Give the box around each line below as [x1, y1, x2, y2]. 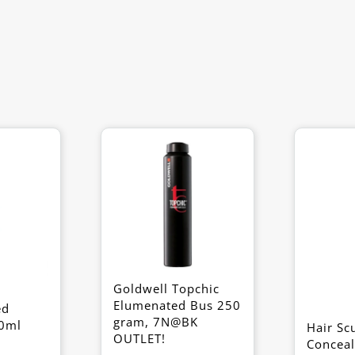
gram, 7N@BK [113, 314, 198, 330]
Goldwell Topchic [113, 281, 219, 296]
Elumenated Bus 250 [113, 297, 241, 313]
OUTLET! [113, 330, 166, 346]
